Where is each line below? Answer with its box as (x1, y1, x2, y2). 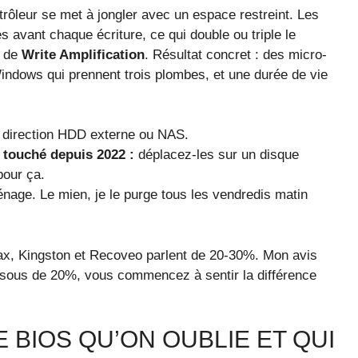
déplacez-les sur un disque (134, 147, 300, 163)
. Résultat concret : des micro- (145, 46, 327, 62)
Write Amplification (22, 46, 145, 62)
